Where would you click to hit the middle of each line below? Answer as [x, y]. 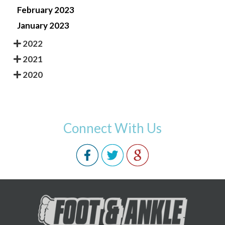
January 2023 [43, 26]
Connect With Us [113, 128]
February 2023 [46, 10]
